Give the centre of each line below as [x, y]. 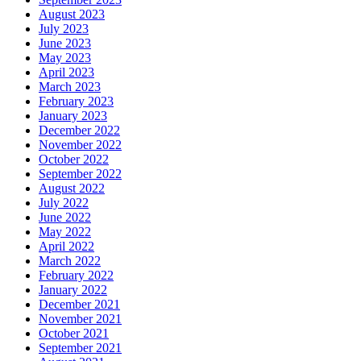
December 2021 [79, 304]
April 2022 [66, 246]
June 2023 [65, 43]
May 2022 [65, 231]
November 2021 [80, 318]
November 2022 [80, 144]
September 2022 [80, 173]
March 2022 [70, 260]
